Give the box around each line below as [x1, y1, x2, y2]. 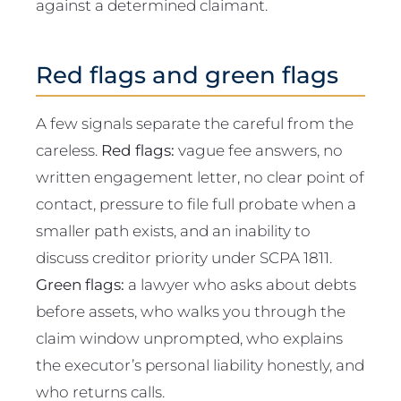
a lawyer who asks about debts [124, 275, 356, 294]
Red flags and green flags [36, 61, 338, 90]
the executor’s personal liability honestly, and [36, 355, 364, 375]
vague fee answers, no [175, 141, 343, 160]
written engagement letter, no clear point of [36, 167, 364, 187]
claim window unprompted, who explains [36, 328, 343, 348]
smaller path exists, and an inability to [36, 221, 311, 241]
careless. [36, 141, 101, 160]
